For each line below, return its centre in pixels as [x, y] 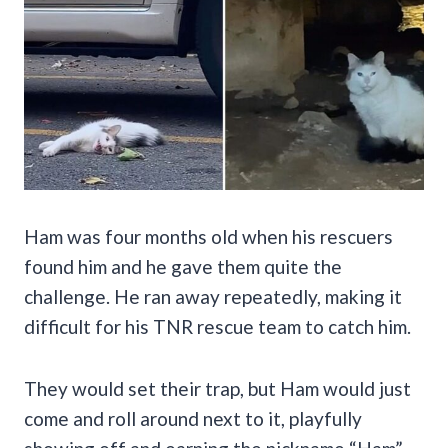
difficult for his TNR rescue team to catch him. [217, 326]
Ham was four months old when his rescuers [208, 236]
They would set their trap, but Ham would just [217, 388]
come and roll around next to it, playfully [193, 418]
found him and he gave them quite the [183, 266]
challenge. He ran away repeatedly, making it [213, 296]
